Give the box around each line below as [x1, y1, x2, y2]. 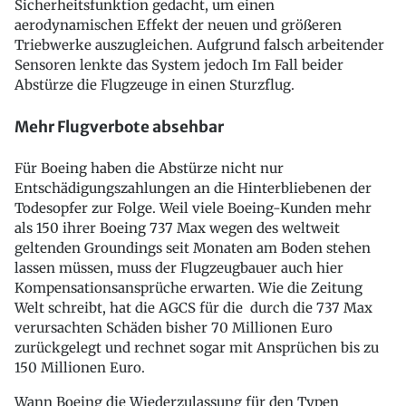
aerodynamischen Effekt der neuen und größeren [14, 16, 342, 34]
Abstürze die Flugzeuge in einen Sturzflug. [14, 76, 295, 94]
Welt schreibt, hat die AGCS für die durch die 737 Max [14, 299, 372, 317]
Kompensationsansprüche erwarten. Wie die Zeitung [14, 279, 362, 297]
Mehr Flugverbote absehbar [14, 116, 224, 137]
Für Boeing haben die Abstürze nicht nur [14, 159, 284, 178]
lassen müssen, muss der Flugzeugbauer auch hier [14, 259, 343, 277]
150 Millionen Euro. [14, 359, 145, 377]
